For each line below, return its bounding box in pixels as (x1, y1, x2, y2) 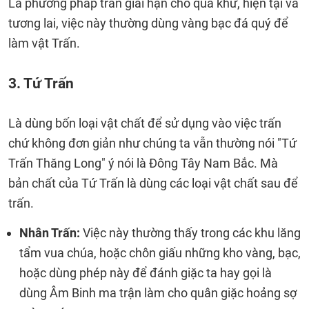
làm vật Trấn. (8, 36, 80, 50)
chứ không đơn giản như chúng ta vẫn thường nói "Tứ (8, 136, 297, 150)
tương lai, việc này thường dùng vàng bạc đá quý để (8, 16, 288, 30)
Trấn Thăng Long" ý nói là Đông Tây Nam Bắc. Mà (8, 156, 278, 170)
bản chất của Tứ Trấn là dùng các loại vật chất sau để (8, 176, 298, 190)
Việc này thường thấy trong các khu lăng (83, 226, 301, 240)
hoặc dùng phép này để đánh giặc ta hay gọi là (19, 266, 272, 280)
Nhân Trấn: (19, 226, 83, 240)
